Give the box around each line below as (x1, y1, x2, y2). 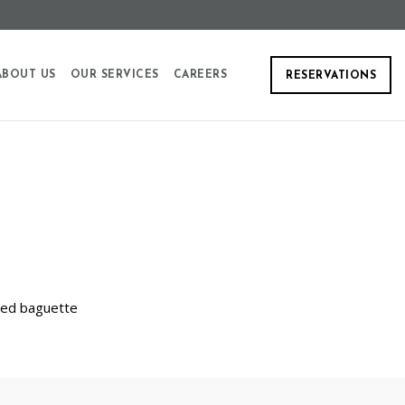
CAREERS (173, 70, 228, 80)
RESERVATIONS (286, 71, 376, 81)
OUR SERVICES (70, 70, 159, 80)
